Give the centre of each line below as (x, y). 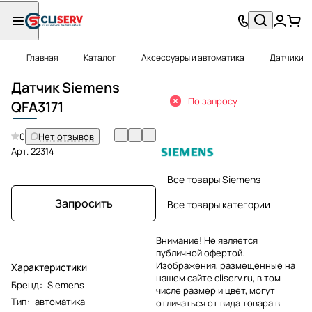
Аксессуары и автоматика (193, 57)
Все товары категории (219, 204)
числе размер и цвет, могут (216, 290)
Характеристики (49, 267)
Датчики (287, 57)
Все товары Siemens (214, 179)
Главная (42, 57)
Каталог (100, 57)
